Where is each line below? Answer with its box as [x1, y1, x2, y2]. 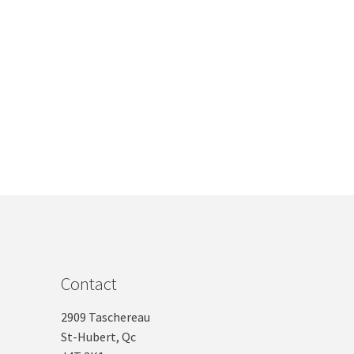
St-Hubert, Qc [60, 329, 136, 345]
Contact [60, 272, 117, 295]
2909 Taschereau [60, 309, 150, 326]
